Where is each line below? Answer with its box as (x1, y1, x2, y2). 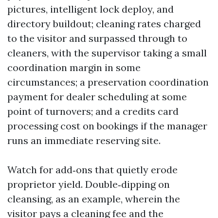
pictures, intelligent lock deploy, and (7, 3, 174, 15)
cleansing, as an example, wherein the (7, 193, 180, 205)
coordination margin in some (7, 61, 141, 73)
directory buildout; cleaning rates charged (7, 18, 201, 30)
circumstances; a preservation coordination (7, 76, 209, 88)
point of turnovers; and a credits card (7, 105, 179, 117)
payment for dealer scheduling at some (7, 91, 187, 103)
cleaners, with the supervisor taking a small (7, 47, 207, 59)
